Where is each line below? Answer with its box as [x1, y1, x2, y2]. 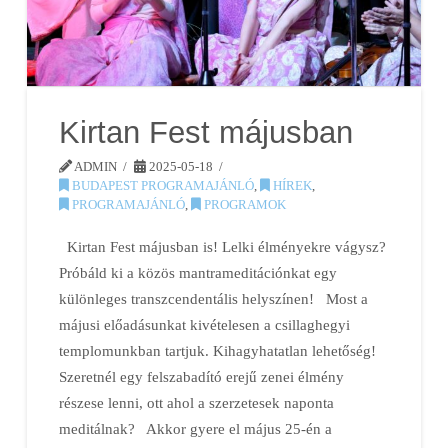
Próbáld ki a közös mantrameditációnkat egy [59, 263, 338, 281]
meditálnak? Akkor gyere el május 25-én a [59, 419, 333, 437]
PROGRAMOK [201, 197, 287, 213]
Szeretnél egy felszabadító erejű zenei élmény [59, 367, 345, 385]
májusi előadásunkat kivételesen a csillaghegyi [59, 315, 351, 333]
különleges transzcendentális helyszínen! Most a [59, 289, 369, 307]
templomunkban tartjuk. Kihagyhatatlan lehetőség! [59, 341, 377, 359]
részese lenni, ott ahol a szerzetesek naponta [59, 393, 335, 411]
